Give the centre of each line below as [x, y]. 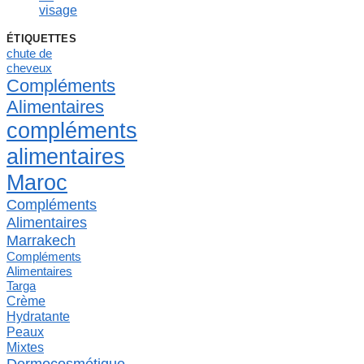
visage [58, 10]
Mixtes [25, 347]
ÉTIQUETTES [41, 38]
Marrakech [41, 240]
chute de [29, 53]
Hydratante [38, 316]
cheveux [29, 67]
